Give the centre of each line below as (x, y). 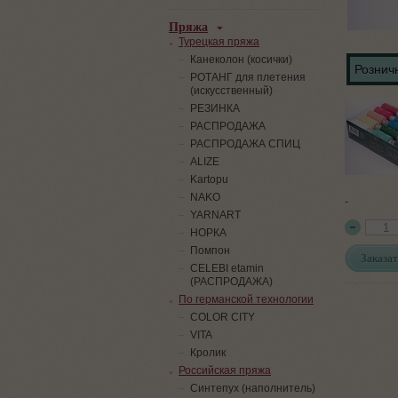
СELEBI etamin (227, 268)
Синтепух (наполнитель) (253, 388)
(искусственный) (231, 91)
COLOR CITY (223, 317)
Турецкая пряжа (219, 42)
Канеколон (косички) (241, 60)
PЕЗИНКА (215, 108)
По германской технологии (246, 299)
